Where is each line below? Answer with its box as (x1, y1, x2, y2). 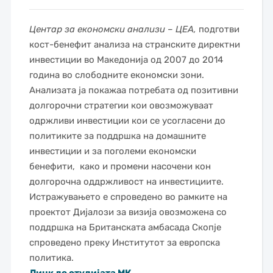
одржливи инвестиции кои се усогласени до (29, 115, 225, 126)
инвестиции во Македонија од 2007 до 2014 (29, 54, 223, 65)
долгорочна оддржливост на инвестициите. (29, 176, 224, 187)
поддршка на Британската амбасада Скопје (29, 222, 221, 233)
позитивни (190, 85, 238, 96)
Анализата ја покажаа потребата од (29, 85, 191, 96)
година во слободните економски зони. (29, 69, 204, 80)
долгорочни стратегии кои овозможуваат (29, 100, 213, 111)
